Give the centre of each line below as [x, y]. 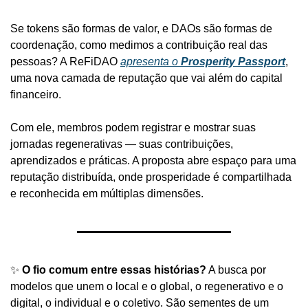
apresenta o [151, 61]
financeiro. [36, 94]
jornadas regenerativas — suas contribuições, [122, 144]
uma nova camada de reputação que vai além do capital [146, 78]
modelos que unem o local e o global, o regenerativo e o [147, 286]
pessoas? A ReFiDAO [65, 61]
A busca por [236, 269]
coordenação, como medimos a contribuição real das [139, 45]
